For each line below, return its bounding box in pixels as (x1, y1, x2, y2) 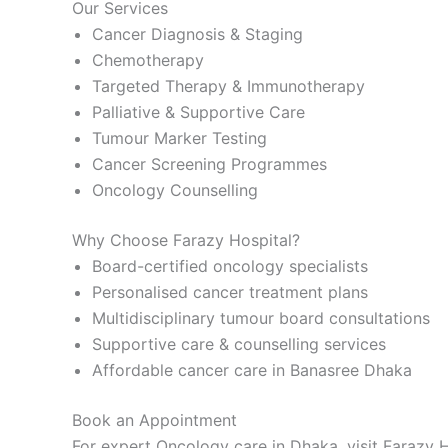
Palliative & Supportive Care (92, 101, 305, 122)
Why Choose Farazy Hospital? (72, 229, 300, 250)
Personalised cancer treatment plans (92, 281, 368, 302)
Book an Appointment (72, 409, 237, 430)
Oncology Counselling (92, 179, 258, 200)
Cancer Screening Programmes (92, 153, 327, 174)
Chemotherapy (92, 49, 204, 70)
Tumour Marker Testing (92, 127, 267, 148)
